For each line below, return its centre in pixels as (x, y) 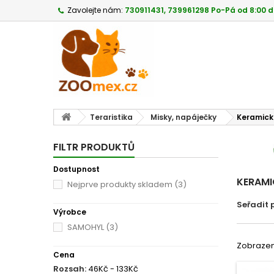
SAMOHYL (86, 227)
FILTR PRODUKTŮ (94, 147)
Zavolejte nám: (95, 10)
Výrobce (70, 212)
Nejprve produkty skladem (120, 184)
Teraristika (111, 117)
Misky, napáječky (183, 117)
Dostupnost (76, 169)
